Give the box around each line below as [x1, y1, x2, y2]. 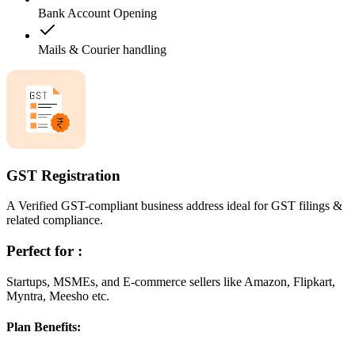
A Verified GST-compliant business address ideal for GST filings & [6, 199, 342, 213]
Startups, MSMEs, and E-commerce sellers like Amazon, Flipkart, [6, 274, 335, 288]
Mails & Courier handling [38, 43, 166, 57]
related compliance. [6, 213, 103, 227]
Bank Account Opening [38, 6, 157, 21]
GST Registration [6, 166, 120, 184]
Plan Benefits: [6, 320, 81, 334]
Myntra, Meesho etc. [6, 288, 109, 303]
